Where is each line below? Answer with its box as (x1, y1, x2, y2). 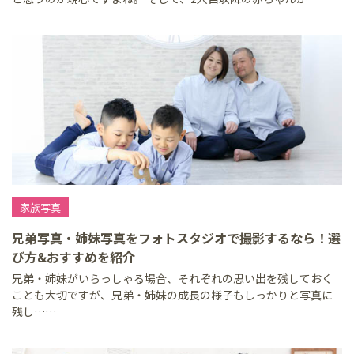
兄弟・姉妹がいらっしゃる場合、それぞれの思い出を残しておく (12, 270, 333, 286)
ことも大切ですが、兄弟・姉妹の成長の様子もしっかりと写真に (12, 287, 333, 303)
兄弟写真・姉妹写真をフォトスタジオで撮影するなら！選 (12, 228, 341, 247)
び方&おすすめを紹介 (12, 247, 135, 266)
